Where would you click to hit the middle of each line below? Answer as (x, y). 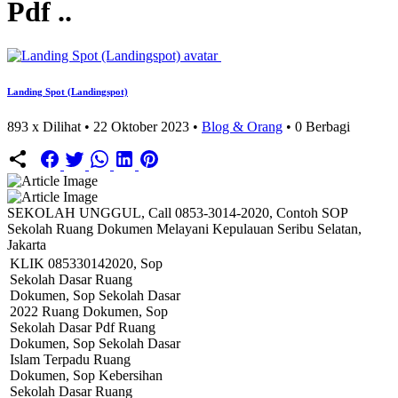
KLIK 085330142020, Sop (86, 263)
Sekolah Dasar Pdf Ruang (83, 327)
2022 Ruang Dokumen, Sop (89, 311)
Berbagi (326, 126)
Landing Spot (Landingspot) (68, 91)
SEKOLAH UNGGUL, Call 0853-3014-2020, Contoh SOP (177, 212)
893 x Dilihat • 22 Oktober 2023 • (104, 126)
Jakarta (27, 244)
